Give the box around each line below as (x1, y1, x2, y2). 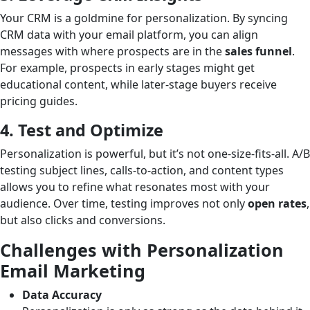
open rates (248, 195, 307, 211)
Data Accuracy (22, 286, 102, 302)
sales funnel (225, 43, 292, 59)
